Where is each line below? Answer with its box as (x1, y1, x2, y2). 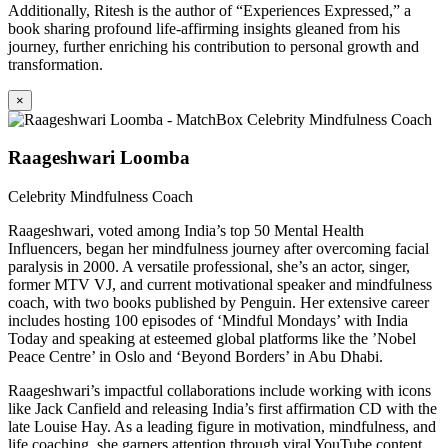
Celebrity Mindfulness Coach (8, 188, 193, 206)
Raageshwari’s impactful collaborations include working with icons (8, 382, 431, 400)
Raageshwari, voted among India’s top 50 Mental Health (8, 222, 364, 240)
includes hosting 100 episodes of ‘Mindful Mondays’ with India (8, 312, 408, 330)
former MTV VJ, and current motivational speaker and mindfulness (8, 276, 432, 294)
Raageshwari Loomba (8, 147, 190, 169)
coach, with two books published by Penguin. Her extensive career (8, 294, 429, 312)
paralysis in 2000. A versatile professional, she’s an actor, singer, (8, 258, 410, 276)
